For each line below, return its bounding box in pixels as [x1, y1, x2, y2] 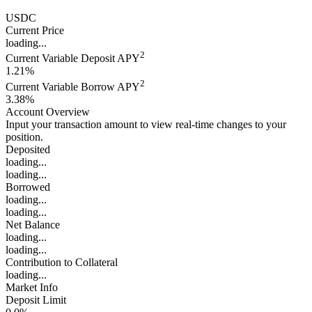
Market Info [6, 281, 58, 293]
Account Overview [6, 105, 90, 118]
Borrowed [6, 180, 50, 193]
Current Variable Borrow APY [6, 80, 140, 93]
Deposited [6, 143, 50, 155]
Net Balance [6, 218, 60, 231]
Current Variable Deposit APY [6, 52, 140, 65]
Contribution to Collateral [6, 256, 118, 268]
